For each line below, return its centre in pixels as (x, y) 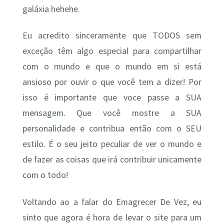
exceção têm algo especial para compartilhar (112, 51)
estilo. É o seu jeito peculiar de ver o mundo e (112, 144)
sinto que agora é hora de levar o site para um (112, 217)
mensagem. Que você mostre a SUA (112, 113)
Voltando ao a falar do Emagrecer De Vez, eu (112, 202)
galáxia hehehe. (51, 9)
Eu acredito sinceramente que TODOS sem (112, 36)
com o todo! (45, 175)
